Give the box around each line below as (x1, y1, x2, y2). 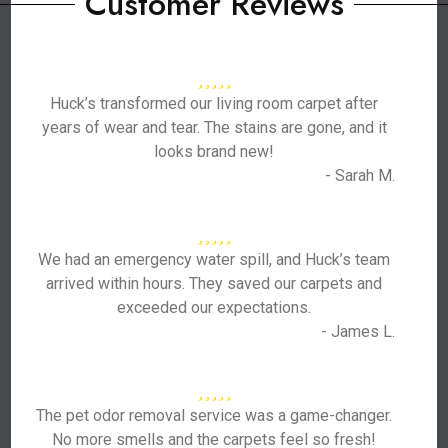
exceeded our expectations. (117, 298, 312, 317)
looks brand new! (154, 142, 275, 161)
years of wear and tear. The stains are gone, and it (41, 118, 387, 137)
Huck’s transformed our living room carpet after (50, 94, 379, 113)
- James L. (320, 322, 395, 341)
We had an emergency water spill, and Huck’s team (38, 250, 391, 269)
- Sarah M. (324, 166, 395, 185)
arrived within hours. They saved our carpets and (46, 274, 383, 293)
